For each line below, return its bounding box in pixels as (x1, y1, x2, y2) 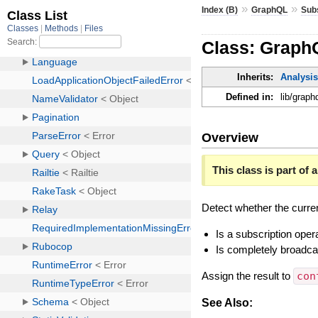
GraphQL (251, 4, 288, 15)
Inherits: (237, 72, 274, 83)
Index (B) (202, 4, 238, 15)
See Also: (202, 296, 253, 309)
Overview (202, 130, 259, 145)
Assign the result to (202, 269, 294, 282)
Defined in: (226, 92, 274, 103)
